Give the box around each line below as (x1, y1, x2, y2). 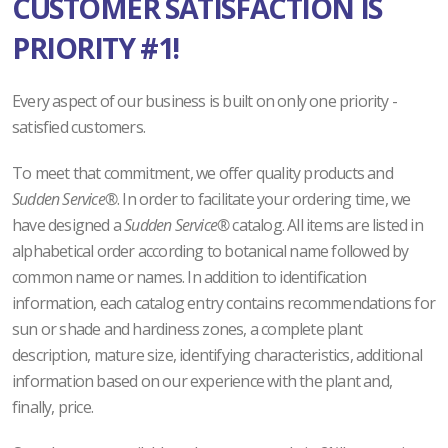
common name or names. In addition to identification (12, 265, 367, 288)
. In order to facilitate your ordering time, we (117, 187, 411, 210)
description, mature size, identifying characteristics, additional (12, 343, 423, 366)
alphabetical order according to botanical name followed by (12, 239, 409, 262)
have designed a (12, 213, 125, 236)
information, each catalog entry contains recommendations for (12, 291, 436, 314)
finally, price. (12, 395, 93, 418)
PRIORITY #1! (12, 27, 179, 67)
